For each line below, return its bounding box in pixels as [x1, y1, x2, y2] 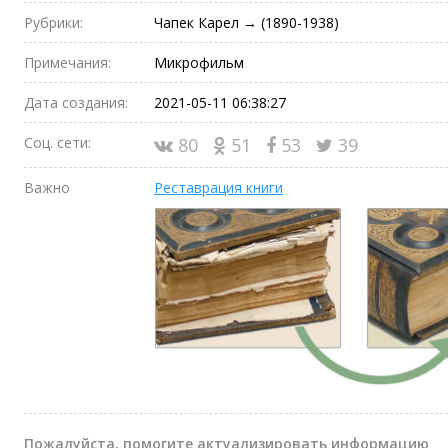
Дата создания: [24, 93, 128, 112]
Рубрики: [24, 13, 83, 32]
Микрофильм [154, 53, 244, 72]
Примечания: [24, 53, 111, 72]
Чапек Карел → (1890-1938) [154, 13, 339, 32]
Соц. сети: [24, 133, 91, 152]
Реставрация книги [154, 178, 283, 197]
